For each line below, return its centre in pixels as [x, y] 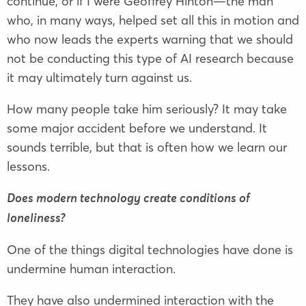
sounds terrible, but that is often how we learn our [147, 148]
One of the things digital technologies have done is [150, 250]
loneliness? [36, 219]
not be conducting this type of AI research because [150, 59]
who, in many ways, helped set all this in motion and [153, 20]
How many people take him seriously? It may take [147, 109]
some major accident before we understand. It [137, 128]
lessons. [28, 167]
